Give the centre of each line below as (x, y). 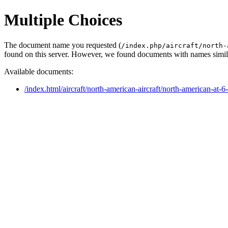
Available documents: (39, 71)
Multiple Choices (63, 20)
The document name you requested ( (63, 45)
